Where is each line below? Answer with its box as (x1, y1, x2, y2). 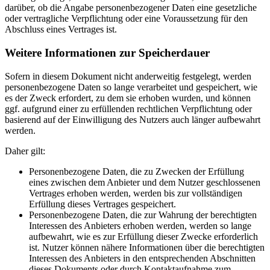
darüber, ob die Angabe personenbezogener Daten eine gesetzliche (5, 2, 257, 13)
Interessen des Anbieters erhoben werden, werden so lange (29, 220, 251, 231)
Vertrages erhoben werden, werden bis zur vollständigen (29, 187, 242, 198)
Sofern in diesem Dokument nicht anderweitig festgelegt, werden (5, 71, 251, 81)
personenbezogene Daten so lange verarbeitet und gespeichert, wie (5, 81, 257, 92)
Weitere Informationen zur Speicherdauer (5, 46, 210, 60)
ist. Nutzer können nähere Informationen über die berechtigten (29, 242, 265, 253)
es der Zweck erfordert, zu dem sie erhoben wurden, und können (5, 92, 251, 103)
